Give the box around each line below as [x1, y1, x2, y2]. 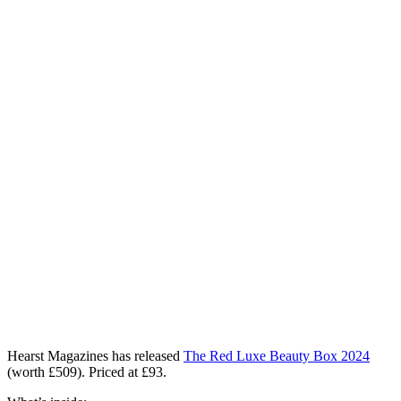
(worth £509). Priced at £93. [7, 363, 166, 380]
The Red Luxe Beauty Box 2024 [183, 347, 370, 363]
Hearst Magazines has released [7, 347, 183, 363]
